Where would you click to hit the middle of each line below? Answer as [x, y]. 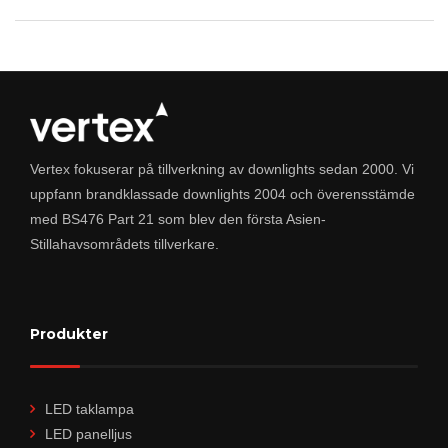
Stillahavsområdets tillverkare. [124, 243]
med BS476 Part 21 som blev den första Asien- [178, 218]
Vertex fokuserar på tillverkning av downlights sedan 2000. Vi [222, 168]
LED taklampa [89, 408]
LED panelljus [88, 433]
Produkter [69, 333]
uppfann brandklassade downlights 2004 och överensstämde [222, 193]
